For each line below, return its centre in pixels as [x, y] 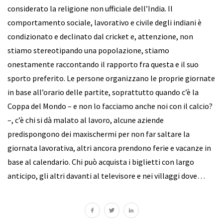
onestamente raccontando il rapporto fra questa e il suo [103, 64]
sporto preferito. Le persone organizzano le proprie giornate [111, 78]
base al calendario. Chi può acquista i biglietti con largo [101, 162]
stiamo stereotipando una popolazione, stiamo [88, 50]
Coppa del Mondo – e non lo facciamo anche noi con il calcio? [110, 106]
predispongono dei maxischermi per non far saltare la [99, 134]
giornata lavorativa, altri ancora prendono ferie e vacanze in [109, 148]
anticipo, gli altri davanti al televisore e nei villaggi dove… [106, 176]
